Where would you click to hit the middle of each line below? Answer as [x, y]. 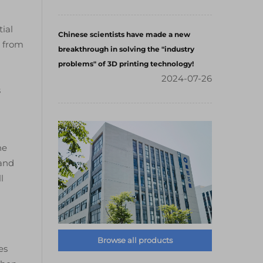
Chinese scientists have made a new [124, 34]
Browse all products [135, 240]
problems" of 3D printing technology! [126, 64]
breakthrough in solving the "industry [126, 49]
